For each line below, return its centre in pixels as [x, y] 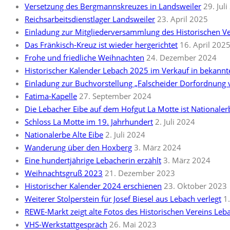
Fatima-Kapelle [51, 96]
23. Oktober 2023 [195, 186]
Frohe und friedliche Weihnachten [84, 57]
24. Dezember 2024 [181, 57]
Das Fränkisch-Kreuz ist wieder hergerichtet [101, 45]
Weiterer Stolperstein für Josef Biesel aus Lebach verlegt [123, 199]
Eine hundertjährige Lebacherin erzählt [93, 160]
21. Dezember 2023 [140, 173]
